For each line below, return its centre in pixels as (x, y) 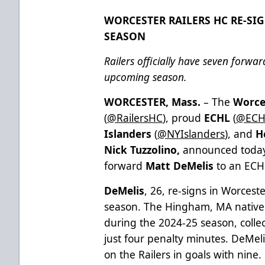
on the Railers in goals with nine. (183, 254)
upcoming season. (146, 77)
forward (125, 165)
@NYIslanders (191, 133)
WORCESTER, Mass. (153, 101)
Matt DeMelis (180, 165)
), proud (184, 117)
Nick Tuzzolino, (144, 149)
